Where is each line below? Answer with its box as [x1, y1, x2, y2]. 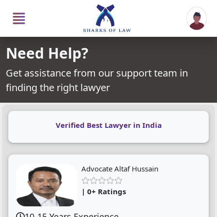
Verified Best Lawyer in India [55, 120, 162, 130]
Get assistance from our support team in [6, 66, 188, 79]
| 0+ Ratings [81, 186, 126, 196]
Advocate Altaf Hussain [81, 164, 159, 173]
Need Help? [6, 43, 88, 63]
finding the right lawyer [6, 81, 110, 94]
